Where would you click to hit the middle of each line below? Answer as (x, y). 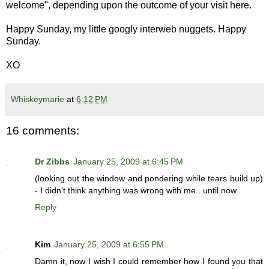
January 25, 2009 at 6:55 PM (109, 245)
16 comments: (43, 131)
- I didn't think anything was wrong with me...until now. (137, 191)
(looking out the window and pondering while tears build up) (149, 179)
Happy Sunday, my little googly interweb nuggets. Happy (126, 29)
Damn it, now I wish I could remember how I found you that (149, 261)
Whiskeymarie (38, 99)
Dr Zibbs (52, 162)
